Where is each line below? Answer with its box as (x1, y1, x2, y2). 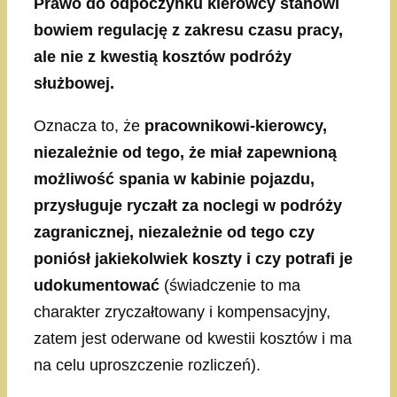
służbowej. (34, 74, 114, 93)
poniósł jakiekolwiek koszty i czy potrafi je (34, 250, 353, 269)
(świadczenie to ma (160, 276, 300, 295)
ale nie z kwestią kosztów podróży (34, 48, 292, 66)
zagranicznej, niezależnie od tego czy (34, 223, 315, 242)
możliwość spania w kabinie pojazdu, (34, 170, 315, 189)
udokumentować (34, 276, 160, 295)
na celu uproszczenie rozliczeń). (34, 356, 261, 375)
